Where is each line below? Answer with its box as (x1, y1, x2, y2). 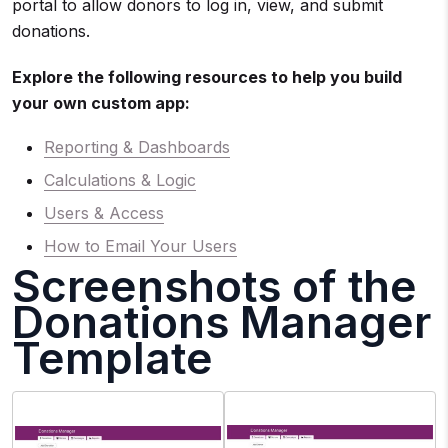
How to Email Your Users (44, 236, 237, 256)
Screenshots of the (12, 259, 417, 313)
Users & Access (44, 203, 164, 223)
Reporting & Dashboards (44, 137, 230, 157)
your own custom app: (12, 93, 190, 113)
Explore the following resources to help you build (12, 67, 402, 87)
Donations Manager (12, 295, 431, 349)
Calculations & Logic (44, 170, 196, 190)
